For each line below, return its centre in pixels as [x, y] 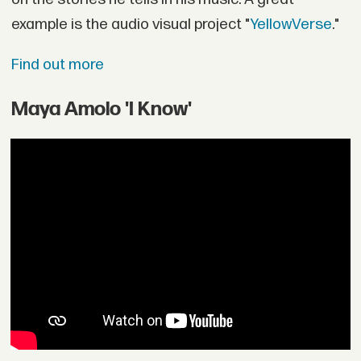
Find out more [57, 64]
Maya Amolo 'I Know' [101, 110]
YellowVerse [290, 25]
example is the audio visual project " [130, 25]
